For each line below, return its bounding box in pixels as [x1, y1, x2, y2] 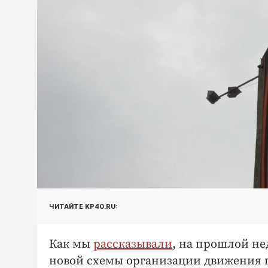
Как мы [49, 237, 93, 252]
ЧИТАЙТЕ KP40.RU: [49, 202, 117, 211]
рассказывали [93, 237, 172, 252]
